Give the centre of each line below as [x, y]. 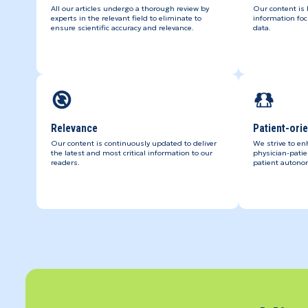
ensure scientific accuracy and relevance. [122, 28]
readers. [65, 163]
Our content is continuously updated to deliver [133, 144]
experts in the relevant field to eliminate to [126, 19]
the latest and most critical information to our [131, 153]
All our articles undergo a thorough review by [130, 9]
